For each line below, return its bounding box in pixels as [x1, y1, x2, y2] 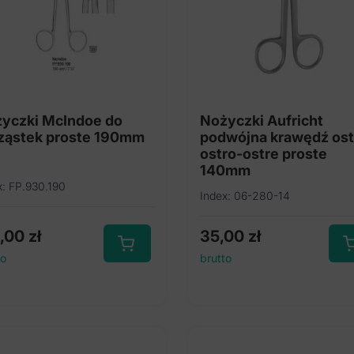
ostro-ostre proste [199, 145, 327, 162]
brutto [199, 251, 232, 265]
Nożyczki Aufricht [199, 112, 323, 129]
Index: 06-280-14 [199, 189, 290, 202]
